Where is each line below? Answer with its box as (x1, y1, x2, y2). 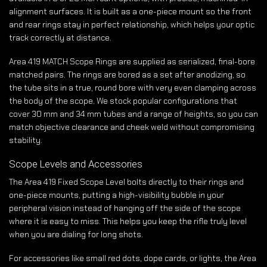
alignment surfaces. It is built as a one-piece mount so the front (9, 6, 252, 17)
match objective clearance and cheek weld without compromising (9, 122, 254, 133)
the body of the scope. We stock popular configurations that (9, 95, 237, 107)
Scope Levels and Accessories (9, 157, 142, 170)
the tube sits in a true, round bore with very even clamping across (9, 82, 256, 94)
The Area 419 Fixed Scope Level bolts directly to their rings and (9, 176, 244, 187)
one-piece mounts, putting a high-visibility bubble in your (9, 189, 224, 200)
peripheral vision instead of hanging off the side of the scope (9, 202, 241, 213)
